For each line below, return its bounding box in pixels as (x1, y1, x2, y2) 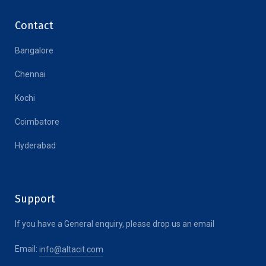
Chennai (15, 69, 46, 80)
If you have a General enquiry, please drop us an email (15, 219, 214, 229)
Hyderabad (15, 141, 56, 151)
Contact (15, 19, 53, 33)
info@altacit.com (39, 245, 103, 255)
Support (15, 192, 55, 206)
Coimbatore (15, 117, 59, 127)
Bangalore (15, 46, 53, 56)
